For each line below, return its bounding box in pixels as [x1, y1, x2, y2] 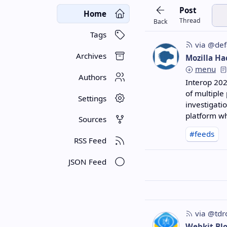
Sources [78, 114, 106, 125]
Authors [78, 71, 106, 82]
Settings [78, 93, 106, 103]
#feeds [190, 128, 215, 139]
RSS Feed [73, 135, 106, 146]
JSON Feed [68, 157, 106, 167]
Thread [179, 16, 201, 25]
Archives [75, 51, 106, 61]
